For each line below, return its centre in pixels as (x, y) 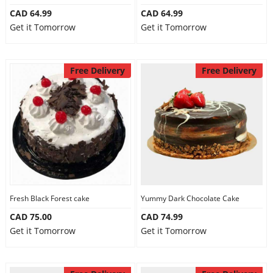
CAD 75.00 (30, 217)
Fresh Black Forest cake (49, 198)
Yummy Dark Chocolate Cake (190, 198)
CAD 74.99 (162, 217)
